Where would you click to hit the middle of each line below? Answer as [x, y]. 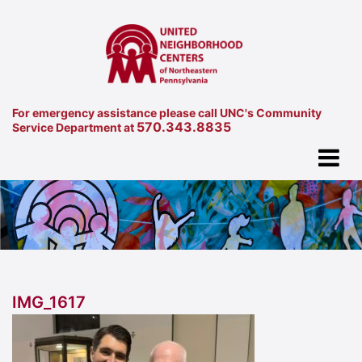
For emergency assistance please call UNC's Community [167, 112]
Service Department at [74, 127]
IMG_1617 [49, 303]
